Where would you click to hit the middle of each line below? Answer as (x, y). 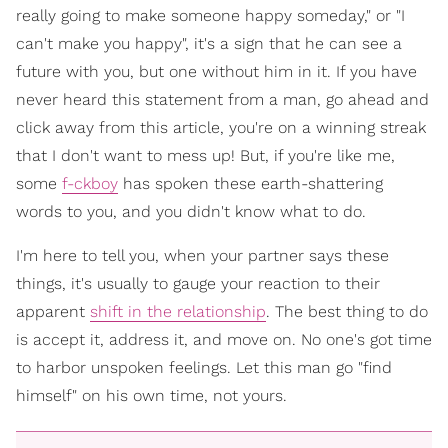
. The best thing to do (347, 311)
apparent (53, 311)
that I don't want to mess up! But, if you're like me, (205, 155)
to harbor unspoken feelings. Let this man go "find (204, 367)
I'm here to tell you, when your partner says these (202, 255)
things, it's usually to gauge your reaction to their (198, 283)
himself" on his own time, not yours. (151, 395)
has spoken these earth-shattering (250, 183)
